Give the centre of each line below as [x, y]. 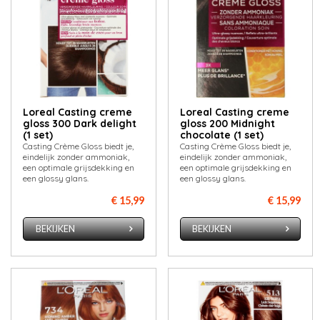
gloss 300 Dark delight [80, 124]
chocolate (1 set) [221, 135]
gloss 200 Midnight [227, 124]
